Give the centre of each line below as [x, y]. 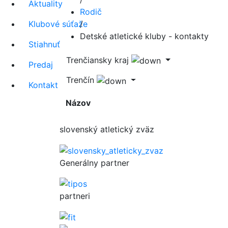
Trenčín [80, 80]
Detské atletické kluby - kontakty [144, 36]
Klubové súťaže [58, 24]
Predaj [41, 64]
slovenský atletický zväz [107, 130]
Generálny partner [94, 163]
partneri [75, 196]
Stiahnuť [44, 44]
